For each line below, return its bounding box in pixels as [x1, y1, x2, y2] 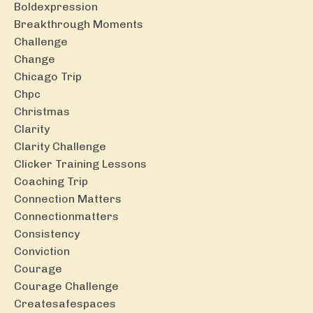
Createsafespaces [14, 296, 116, 310]
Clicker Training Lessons [14, 156, 147, 170]
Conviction [14, 244, 70, 258]
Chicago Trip [14, 69, 82, 83]
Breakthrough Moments [14, 17, 143, 31]
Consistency [14, 226, 80, 240]
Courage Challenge [14, 279, 119, 293]
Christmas [14, 104, 70, 118]
